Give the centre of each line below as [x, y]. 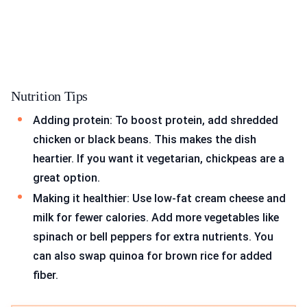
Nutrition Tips [50, 96]
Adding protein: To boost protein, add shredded [156, 121]
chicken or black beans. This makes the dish [145, 140]
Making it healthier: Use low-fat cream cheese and [159, 198]
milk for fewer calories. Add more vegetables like [156, 217]
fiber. [46, 275]
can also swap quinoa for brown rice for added [152, 256]
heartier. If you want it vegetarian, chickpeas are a [159, 159]
